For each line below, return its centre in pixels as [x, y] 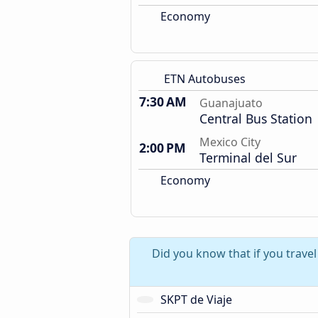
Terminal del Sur [248, 158]
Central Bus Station [256, 119]
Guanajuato [231, 103]
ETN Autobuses [205, 79]
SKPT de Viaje [197, 300]
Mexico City [230, 142]
